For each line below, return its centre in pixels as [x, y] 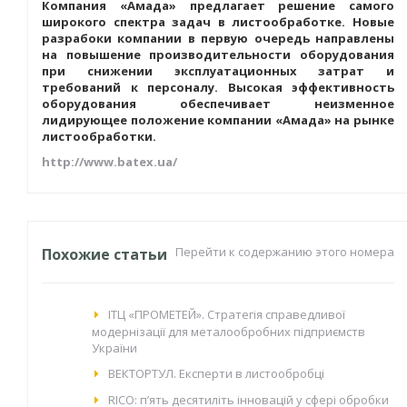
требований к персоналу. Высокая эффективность [218, 87]
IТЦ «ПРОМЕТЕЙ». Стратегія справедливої [227, 314]
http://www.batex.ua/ [109, 161]
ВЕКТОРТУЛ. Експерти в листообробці [216, 373]
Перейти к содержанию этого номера [285, 251]
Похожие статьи [104, 254]
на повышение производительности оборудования [218, 54]
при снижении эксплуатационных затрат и [218, 70]
